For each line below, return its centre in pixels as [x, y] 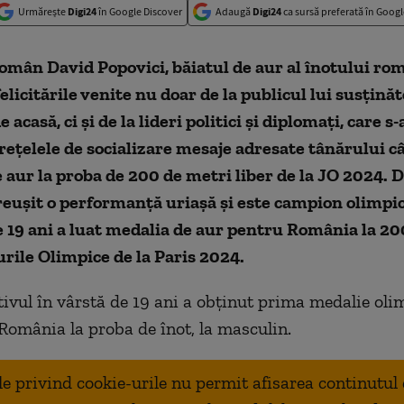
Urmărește [43, 11]
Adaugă [234, 11]
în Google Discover [139, 11]
